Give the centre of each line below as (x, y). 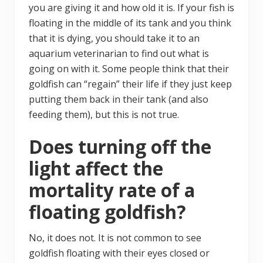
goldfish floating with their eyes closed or (119, 253)
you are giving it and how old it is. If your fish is (131, 8)
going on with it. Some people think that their (129, 69)
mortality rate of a (112, 190)
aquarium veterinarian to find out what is (119, 54)
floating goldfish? (107, 212)
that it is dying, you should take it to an (114, 38)
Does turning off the (120, 147)
